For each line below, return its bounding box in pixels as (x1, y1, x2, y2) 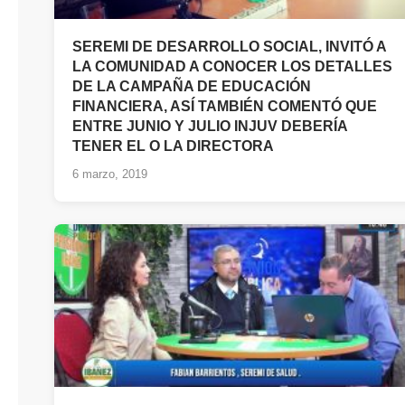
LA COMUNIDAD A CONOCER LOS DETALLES (72, 58, 392, 74)
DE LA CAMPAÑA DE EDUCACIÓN (72, 78, 311, 94)
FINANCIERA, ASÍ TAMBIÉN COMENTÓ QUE (72, 98, 377, 114)
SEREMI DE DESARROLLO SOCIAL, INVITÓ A (72, 38, 386, 54)
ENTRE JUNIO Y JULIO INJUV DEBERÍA (72, 118, 347, 134)
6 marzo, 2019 (72, 166, 147, 181)
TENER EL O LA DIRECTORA (72, 137, 274, 154)
